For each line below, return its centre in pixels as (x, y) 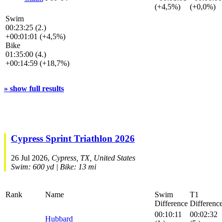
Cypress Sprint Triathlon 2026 (73, 138)
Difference (171, 203)
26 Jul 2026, (31, 158)
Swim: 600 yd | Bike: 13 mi (54, 166)
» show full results (34, 88)
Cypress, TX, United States (93, 158)
